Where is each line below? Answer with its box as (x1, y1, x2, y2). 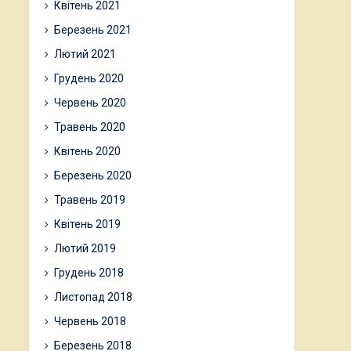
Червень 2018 (54, 315, 126, 327)
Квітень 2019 (54, 218, 121, 230)
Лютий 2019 (54, 242, 116, 255)
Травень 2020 (54, 121, 125, 133)
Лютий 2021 (54, 48, 116, 60)
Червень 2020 (54, 96, 126, 109)
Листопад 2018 (54, 291, 132, 303)
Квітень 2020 (54, 145, 121, 157)
